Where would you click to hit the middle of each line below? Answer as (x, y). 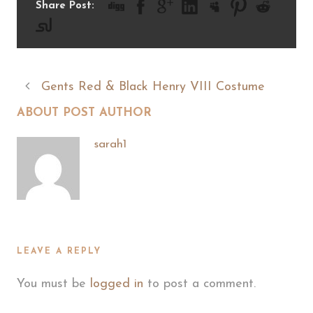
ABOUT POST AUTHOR (84, 112)
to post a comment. (199, 284)
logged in (117, 284)
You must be (53, 284)
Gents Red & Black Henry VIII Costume (153, 87)
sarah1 (110, 144)
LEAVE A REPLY (59, 251)
